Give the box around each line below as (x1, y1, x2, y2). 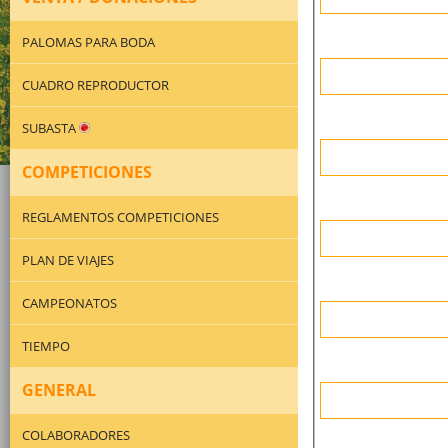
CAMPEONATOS (22, 293, 117, 312)
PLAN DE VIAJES (22, 250, 114, 269)
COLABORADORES (22, 425, 130, 444)
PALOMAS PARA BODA (22, 32, 155, 51)
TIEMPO (22, 336, 70, 355)
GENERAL (22, 378, 96, 401)
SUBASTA (22, 118, 79, 137)
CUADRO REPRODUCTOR (22, 75, 169, 94)
